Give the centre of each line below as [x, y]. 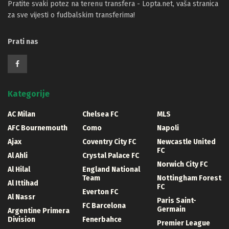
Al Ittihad [23, 184]
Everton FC [100, 192]
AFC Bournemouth [38, 128]
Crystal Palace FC [111, 156]
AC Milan [21, 114]
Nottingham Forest [189, 178]
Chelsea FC [100, 114]
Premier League [184, 223]
